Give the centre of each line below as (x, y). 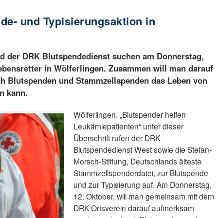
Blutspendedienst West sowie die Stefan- (142, 150)
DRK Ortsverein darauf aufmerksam (134, 208)
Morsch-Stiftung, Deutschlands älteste (137, 161)
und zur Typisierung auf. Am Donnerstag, (142, 185)
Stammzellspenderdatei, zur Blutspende (141, 173)
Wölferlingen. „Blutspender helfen (129, 115)
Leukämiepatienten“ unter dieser (128, 126)
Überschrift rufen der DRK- (118, 138)
